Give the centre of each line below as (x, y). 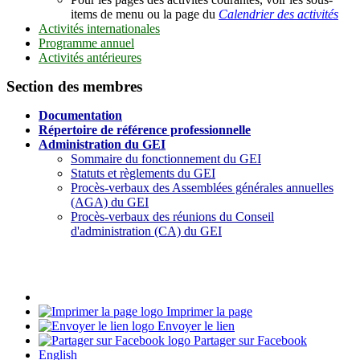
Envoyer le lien (194, 325)
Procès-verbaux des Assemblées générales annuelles (202, 187)
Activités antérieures (90, 57)
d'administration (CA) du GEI (146, 231)
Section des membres (74, 86)
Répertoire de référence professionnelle (145, 129)
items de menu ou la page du (145, 14)
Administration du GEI (102, 144)
